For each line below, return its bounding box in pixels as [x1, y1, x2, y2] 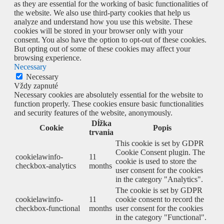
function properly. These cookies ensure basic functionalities [14, 99, 203, 108]
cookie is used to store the [115, 156, 196, 165]
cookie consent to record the [115, 194, 204, 203]
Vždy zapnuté [14, 81, 58, 90]
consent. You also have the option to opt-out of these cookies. [14, 35, 206, 44]
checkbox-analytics [15, 161, 76, 170]
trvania [89, 127, 113, 136]
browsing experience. [14, 53, 81, 62]
